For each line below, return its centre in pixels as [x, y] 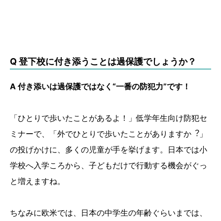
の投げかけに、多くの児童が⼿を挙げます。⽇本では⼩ [109, 149]
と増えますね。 [37, 181]
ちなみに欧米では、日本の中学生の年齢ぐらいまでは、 [109, 212]
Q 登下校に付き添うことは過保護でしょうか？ [103, 61]
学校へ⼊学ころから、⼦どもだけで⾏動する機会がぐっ [109, 165]
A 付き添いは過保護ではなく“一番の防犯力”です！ [100, 86]
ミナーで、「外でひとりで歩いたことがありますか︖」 [109, 133]
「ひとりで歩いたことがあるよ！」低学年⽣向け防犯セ [109, 118]
